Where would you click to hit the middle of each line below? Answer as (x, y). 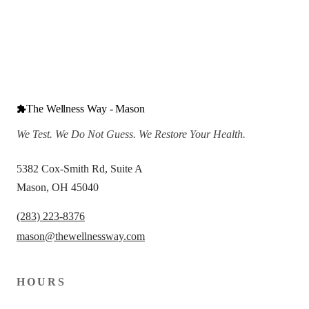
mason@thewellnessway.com (81, 237)
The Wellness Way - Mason (86, 109)
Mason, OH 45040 (58, 188)
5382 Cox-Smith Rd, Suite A (80, 169)
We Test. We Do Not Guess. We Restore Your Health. (131, 134)
